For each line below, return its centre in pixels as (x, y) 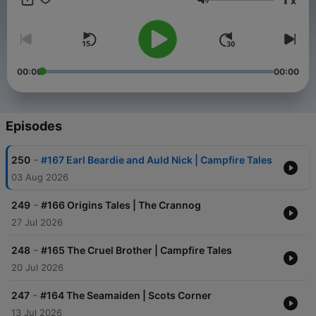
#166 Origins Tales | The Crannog (121, 205)
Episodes (34, 126)
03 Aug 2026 (40, 177)
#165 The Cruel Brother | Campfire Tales (136, 250)
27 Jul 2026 (37, 223)
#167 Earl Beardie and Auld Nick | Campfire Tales (157, 160)
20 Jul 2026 (37, 268)
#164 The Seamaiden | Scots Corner (126, 296)
